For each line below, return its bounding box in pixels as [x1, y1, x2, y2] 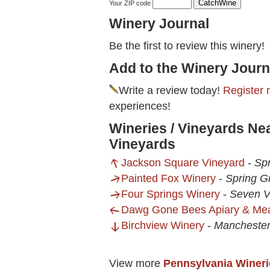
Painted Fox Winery [121, 172, 216, 185]
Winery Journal [109, 16, 209, 32]
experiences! [109, 100, 171, 113]
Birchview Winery [121, 219, 204, 232]
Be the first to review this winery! [109, 40, 265, 52]
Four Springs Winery [121, 188, 220, 201]
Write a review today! [119, 84, 223, 97]
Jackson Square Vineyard [121, 157, 245, 169]
